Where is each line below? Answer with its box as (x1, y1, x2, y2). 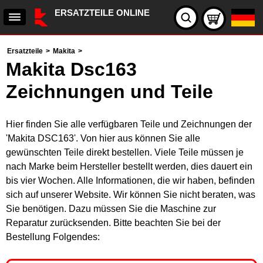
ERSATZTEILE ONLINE (55, 8, 150, 18)
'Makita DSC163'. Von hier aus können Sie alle (6, 133, 200, 143)
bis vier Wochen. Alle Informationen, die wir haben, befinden (6, 176, 255, 186)
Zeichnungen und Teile (6, 81, 213, 102)
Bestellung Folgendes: (6, 232, 100, 242)
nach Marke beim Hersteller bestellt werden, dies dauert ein (6, 161, 252, 171)
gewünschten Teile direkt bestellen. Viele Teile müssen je (6, 147, 244, 157)
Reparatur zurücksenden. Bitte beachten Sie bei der (6, 218, 221, 228)
